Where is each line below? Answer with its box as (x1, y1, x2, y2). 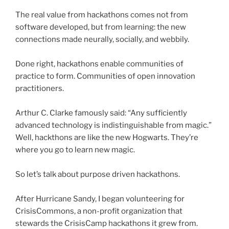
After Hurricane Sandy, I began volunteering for (15, 194, 185, 204)
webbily (160, 35, 188, 44)
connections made (15, 35, 84, 44)
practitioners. (15, 84, 64, 94)
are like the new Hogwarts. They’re (73, 133, 198, 143)
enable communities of (99, 59, 184, 69)
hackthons (35, 133, 73, 143)
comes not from (129, 10, 188, 20)
